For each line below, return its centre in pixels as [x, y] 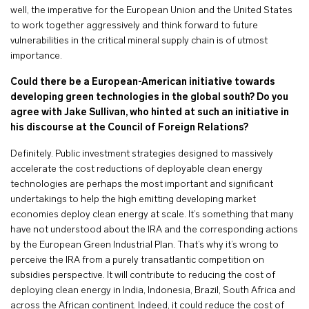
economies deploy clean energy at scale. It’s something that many [152, 215]
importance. [37, 56]
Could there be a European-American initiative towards [143, 82]
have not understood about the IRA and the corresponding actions [154, 230]
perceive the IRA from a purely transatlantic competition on [137, 260]
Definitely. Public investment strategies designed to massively [142, 154]
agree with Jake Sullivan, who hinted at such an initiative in [150, 113]
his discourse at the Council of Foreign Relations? [129, 128]
